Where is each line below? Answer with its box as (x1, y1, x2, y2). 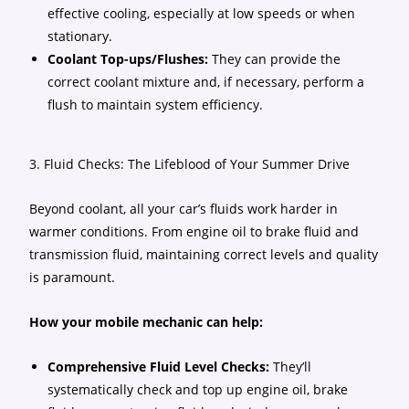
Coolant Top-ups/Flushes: (47, 50, 209, 68)
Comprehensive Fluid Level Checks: (47, 358, 270, 375)
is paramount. (29, 268, 116, 286)
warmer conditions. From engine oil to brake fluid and (29, 223, 360, 240)
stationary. (47, 27, 113, 45)
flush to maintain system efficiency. (47, 96, 264, 113)
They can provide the (208, 50, 341, 68)
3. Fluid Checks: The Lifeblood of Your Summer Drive (29, 155, 351, 173)
